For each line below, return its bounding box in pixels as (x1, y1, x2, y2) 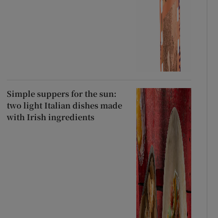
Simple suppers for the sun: (6, 88, 116, 99)
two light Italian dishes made (6, 99, 122, 111)
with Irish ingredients (6, 111, 94, 123)
